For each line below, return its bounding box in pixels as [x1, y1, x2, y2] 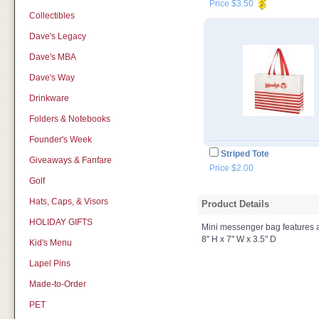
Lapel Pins [28, 258, 70, 268]
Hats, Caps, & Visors [28, 197, 108, 206]
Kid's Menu [28, 238, 72, 248]
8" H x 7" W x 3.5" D [201, 234, 276, 245]
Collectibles [28, 11, 75, 21]
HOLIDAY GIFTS [28, 217, 93, 227]
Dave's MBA [28, 52, 76, 62]
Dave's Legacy [28, 31, 86, 41]
